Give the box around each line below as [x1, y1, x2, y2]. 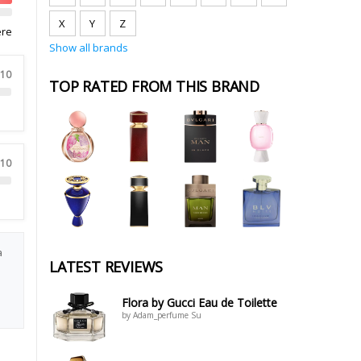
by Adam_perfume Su [122, 309, 201, 321]
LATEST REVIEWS [49, 257, 164, 276]
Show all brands [49, 40, 128, 55]
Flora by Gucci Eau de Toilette [122, 295, 277, 310]
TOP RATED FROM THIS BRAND [49, 77, 259, 96]
